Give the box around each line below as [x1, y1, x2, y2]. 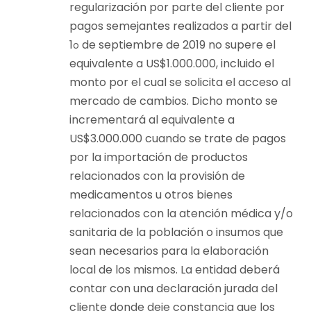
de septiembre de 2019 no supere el [79, 37, 276, 53]
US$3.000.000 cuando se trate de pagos [69, 131, 286, 147]
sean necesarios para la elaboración [69, 243, 269, 260]
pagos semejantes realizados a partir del [69, 18, 292, 35]
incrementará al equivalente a [69, 112, 235, 128]
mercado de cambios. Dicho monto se [69, 93, 278, 110]
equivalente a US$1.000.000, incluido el [69, 56, 274, 72]
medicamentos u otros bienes [69, 187, 233, 203]
